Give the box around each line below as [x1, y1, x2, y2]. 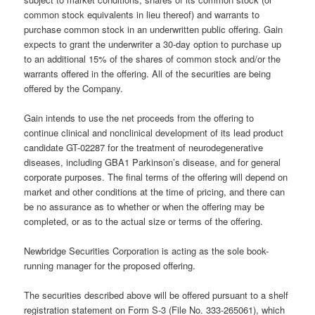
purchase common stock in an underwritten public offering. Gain [24, 22, 283, 36]
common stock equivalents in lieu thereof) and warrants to [24, 7, 260, 21]
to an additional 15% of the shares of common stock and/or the [24, 51, 281, 65]
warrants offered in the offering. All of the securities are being [24, 66, 271, 80]
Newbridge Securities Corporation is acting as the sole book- [24, 244, 269, 258]
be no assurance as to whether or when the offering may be [24, 200, 265, 214]
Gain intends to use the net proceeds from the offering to [24, 111, 255, 125]
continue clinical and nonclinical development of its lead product [24, 126, 284, 140]
